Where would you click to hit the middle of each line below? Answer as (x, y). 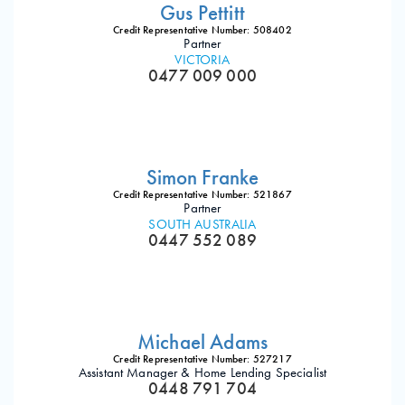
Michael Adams (202, 342)
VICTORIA (202, 59)
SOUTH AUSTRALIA (202, 224)
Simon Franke (202, 177)
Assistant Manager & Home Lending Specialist (202, 372)
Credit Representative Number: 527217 (202, 358)
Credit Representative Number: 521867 (202, 194)
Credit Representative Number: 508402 (202, 29)
